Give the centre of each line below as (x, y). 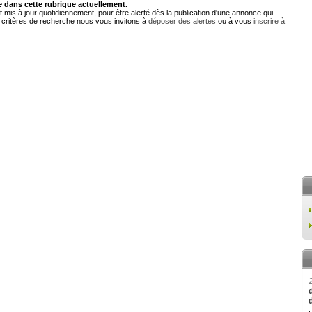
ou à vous (235, 21)
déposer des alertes (182, 21)
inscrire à (269, 21)
